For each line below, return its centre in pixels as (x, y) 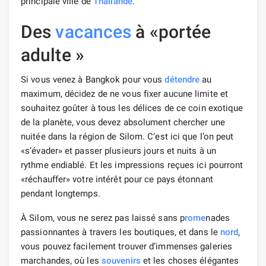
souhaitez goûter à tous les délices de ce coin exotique (132, 108)
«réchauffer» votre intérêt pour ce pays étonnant (117, 179)
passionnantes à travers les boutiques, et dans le (121, 232)
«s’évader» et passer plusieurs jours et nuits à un (119, 151)
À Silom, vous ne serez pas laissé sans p (103, 218)
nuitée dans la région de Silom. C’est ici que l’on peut (127, 136)
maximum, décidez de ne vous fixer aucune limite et (125, 94)
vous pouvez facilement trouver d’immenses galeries (127, 246)
